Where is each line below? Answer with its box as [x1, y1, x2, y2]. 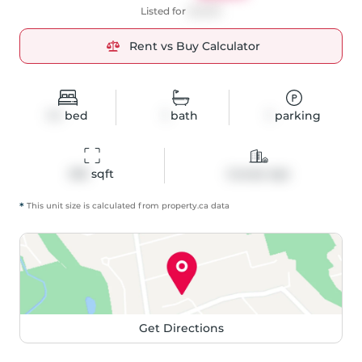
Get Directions [138, 321, 224, 336]
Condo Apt [227, 166, 290, 182]
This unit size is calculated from [24, 200, 162, 212]
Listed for [141, 5, 188, 18]
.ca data [197, 200, 229, 212]
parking [271, 108, 321, 124]
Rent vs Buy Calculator [129, 39, 260, 54]
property [162, 200, 197, 212]
